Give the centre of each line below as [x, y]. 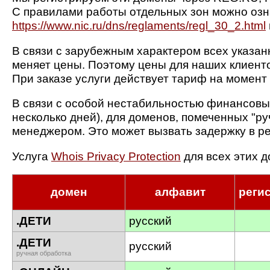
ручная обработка [44, 253]
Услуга [32, 156]
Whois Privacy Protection [116, 156]
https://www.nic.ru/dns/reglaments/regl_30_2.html [139, 25]
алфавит [180, 192]
